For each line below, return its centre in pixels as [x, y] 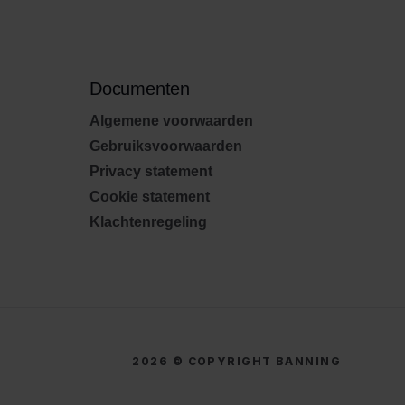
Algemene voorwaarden [171, 121]
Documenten [140, 89]
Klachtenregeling [148, 222]
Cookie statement [150, 197]
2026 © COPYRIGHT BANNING [236, 361]
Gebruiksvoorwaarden [166, 146]
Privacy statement [151, 171]
